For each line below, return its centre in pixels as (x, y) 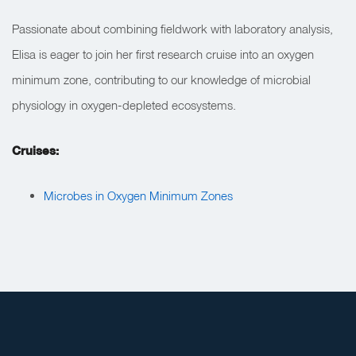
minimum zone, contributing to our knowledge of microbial (161, 79)
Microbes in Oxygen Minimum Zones (138, 195)
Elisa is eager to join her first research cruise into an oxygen (163, 54)
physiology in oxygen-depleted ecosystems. (124, 105)
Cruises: (35, 150)
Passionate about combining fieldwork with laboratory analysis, (172, 29)
